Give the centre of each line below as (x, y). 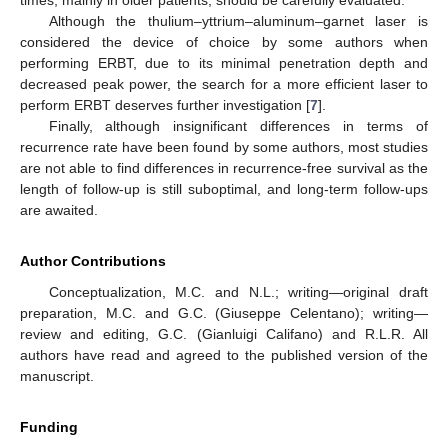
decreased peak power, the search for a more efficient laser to (224, 84)
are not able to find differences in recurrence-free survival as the (224, 168)
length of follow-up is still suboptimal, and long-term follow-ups (224, 189)
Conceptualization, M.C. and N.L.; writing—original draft (238, 292)
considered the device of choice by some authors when (224, 42)
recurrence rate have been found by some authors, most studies (224, 147)
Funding (49, 427)
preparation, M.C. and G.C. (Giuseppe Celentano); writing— (224, 313)
